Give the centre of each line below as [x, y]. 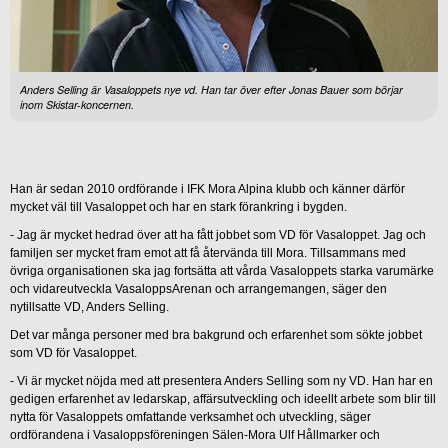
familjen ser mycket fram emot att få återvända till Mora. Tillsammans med [208, 253]
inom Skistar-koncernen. [77, 105]
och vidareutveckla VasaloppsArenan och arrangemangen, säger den [198, 289]
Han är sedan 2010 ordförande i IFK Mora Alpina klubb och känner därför [207, 189]
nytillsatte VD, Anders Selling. [89, 307]
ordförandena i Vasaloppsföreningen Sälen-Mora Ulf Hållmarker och [195, 435]
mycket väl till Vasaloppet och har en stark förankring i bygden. [178, 207]
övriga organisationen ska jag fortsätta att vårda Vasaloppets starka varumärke [222, 271]
